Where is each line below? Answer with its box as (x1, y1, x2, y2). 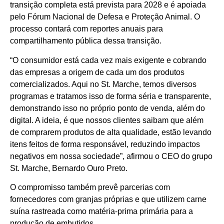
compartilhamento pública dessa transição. (10, 36, 161, 45)
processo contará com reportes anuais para (10, 24, 163, 33)
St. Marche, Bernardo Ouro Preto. (10, 163, 127, 172)
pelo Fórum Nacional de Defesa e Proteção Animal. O (10, 12, 200, 21)
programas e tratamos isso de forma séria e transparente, (10, 91, 211, 100)
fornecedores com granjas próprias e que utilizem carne (10, 195, 206, 204)
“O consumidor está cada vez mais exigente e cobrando (10, 55, 206, 64)
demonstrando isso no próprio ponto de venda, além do (10, 103, 205, 112)
